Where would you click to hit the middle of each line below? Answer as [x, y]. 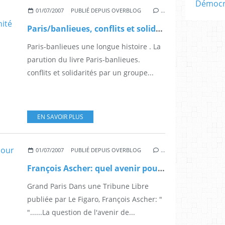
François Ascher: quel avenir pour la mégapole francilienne [161, 168]
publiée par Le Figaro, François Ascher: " [95, 199]
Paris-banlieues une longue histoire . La [94, 46]
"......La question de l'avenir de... [81, 212]
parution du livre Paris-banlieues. [84, 59]
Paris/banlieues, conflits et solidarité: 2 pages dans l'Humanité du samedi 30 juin [159, 28]
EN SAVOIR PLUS [60, 117]
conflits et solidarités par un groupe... [90, 72]
